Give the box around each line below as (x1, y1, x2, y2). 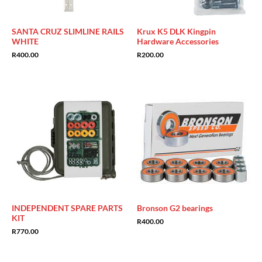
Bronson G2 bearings (137, 203, 213, 213)
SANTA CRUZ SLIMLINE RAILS (12, 26, 124, 37)
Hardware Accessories (137, 36, 219, 47)
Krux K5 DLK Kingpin (137, 26, 216, 37)
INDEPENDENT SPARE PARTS (12, 203, 123, 213)
